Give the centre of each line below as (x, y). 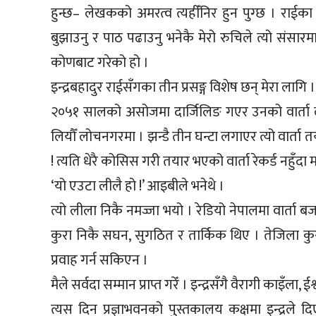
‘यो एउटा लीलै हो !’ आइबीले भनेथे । (138, 187)
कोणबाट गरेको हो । (100, 63)
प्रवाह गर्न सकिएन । (99, 261)
